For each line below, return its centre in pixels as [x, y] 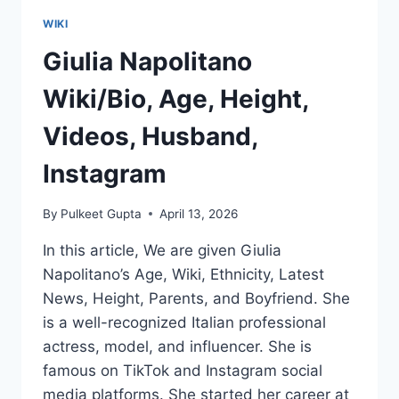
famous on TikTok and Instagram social [183, 370]
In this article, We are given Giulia [162, 250]
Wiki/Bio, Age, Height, [175, 99]
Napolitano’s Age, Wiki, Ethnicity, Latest [183, 274]
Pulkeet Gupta [102, 213]
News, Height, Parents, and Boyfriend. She [196, 298]
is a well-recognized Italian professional [184, 322]
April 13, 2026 [199, 213]
